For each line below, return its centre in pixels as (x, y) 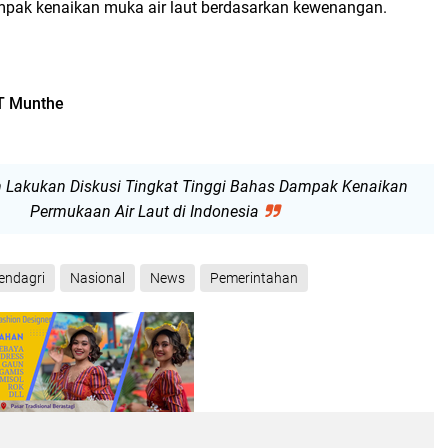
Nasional (97, 278)
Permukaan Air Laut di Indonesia (144, 211)
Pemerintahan (254, 278)
